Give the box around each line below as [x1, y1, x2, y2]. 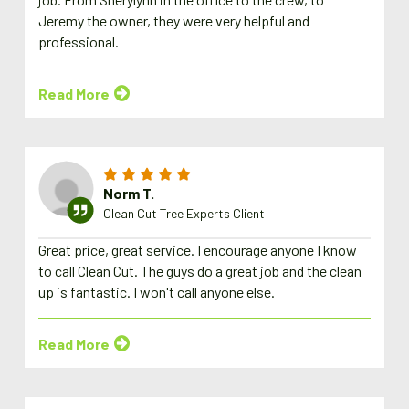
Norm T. [103, 184, 155, 202]
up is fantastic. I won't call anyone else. [38, 283, 276, 301]
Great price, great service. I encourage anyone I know [38, 241, 358, 259]
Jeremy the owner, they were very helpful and [38, 12, 310, 30]
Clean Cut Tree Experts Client [103, 204, 266, 221]
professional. [38, 33, 120, 51]
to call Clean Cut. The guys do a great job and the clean [38, 262, 362, 280]
